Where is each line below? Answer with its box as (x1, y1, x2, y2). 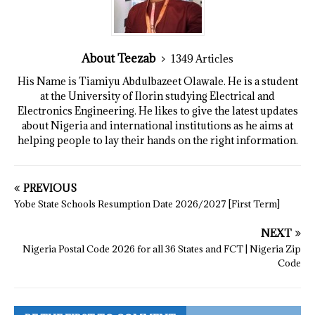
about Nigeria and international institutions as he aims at (22, 119, 293, 133)
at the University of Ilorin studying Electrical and (40, 89, 275, 103)
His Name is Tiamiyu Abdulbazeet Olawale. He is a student (17, 75, 298, 89)
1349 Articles (171, 52, 233, 66)
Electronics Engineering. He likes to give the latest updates (17, 104, 298, 118)
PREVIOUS (23, 181, 77, 195)
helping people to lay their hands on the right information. (17, 134, 298, 148)
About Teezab (82, 51, 158, 67)
